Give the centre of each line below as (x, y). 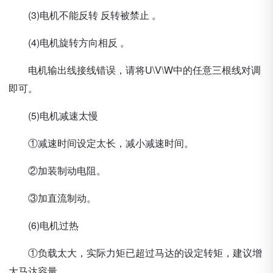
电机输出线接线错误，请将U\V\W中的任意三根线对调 (135, 70)
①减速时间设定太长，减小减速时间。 (101, 143)
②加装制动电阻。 (57, 170)
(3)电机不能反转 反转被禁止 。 (85, 15)
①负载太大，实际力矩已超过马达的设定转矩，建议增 (135, 253)
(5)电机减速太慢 (53, 115)
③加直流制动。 (52, 198)
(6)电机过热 (44, 225)
